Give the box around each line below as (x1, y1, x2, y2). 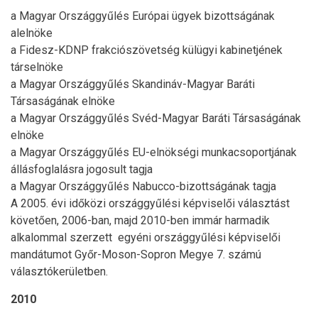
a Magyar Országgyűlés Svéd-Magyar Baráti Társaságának (11, 111, 301, 125)
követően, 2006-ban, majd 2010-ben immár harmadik (11, 213, 270, 227)
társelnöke (11, 60, 63, 74)
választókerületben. (11, 264, 108, 278)
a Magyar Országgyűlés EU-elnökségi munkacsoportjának (11, 145, 297, 159)
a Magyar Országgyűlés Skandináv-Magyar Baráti (11, 77, 255, 91)
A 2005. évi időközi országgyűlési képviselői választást (11, 196, 290, 210)
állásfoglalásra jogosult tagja (11, 162, 153, 176)
